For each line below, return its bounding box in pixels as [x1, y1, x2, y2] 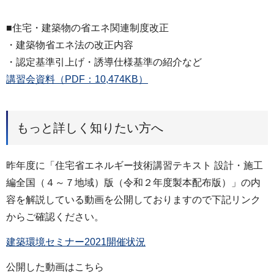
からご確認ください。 [6, 211, 104, 222]
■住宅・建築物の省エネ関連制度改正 [6, 23, 169, 34]
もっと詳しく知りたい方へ [17, 120, 163, 135]
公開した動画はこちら [6, 261, 104, 272]
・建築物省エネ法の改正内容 [6, 40, 133, 51]
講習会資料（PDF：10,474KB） [6, 74, 148, 85]
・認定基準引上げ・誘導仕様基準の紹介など [6, 57, 202, 68]
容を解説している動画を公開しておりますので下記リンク [6, 194, 261, 205]
